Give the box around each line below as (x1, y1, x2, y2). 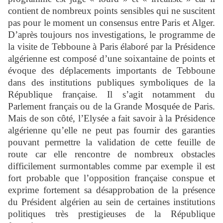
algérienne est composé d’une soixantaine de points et (8, 53, 215, 64)
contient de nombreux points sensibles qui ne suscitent (8, 5, 215, 16)
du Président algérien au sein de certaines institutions (8, 197, 215, 208)
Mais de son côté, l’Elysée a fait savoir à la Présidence (8, 113, 215, 124)
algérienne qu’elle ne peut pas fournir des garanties (8, 125, 215, 136)
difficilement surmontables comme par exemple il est (8, 161, 215, 172)
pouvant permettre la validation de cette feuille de (8, 137, 215, 148)
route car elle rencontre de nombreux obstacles (8, 149, 215, 160)
